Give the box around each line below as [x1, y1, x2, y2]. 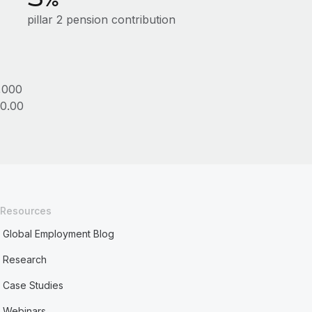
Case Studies [3, 279, 64, 291]
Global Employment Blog [3, 228, 115, 240]
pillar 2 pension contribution [26, 13, 175, 26]
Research [3, 253, 47, 265]
